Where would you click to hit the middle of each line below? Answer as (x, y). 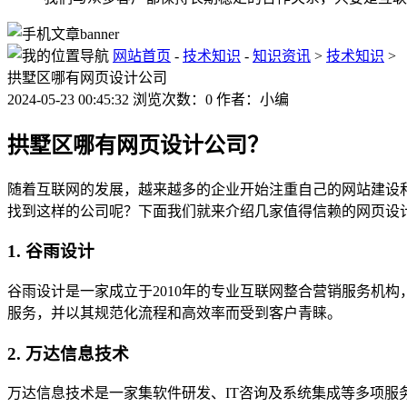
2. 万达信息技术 (68, 353)
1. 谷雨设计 (51, 252)
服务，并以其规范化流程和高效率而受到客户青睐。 (174, 313)
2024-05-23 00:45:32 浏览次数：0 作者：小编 (148, 99)
